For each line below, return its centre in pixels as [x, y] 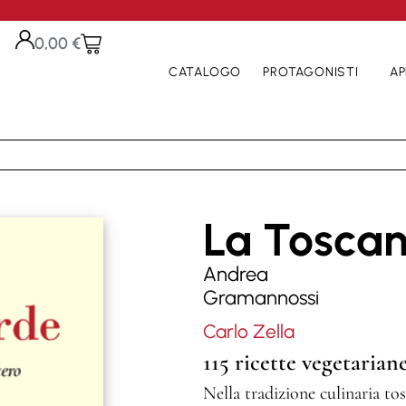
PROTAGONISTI [311, 72]
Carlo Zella [249, 331]
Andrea [236, 274]
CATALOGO [205, 72]
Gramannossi [261, 298]
